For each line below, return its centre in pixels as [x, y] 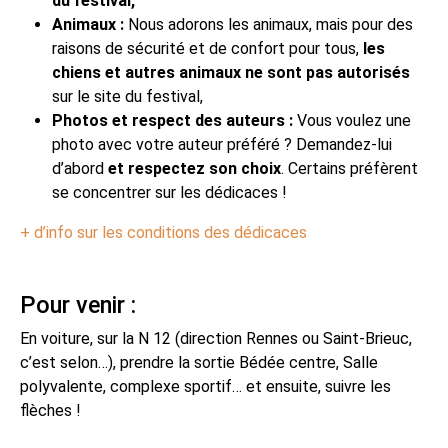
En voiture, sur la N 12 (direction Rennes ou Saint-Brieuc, [216, 338]
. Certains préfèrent [349, 168]
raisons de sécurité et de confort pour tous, [207, 48]
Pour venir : [81, 304]
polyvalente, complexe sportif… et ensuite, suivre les [205, 386]
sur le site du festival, [127, 96]
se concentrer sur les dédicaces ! [169, 192]
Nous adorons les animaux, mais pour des [270, 24]
